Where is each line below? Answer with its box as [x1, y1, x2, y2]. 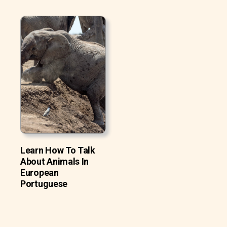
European [20, 167, 59, 178]
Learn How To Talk [20, 144, 95, 156]
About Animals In [20, 156, 89, 167]
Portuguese [20, 178, 67, 189]
